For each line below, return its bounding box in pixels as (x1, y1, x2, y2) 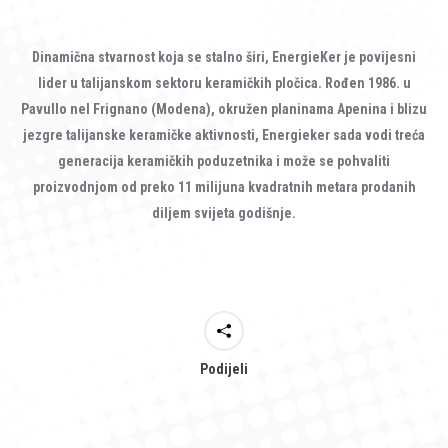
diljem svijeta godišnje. (152, 205, 296, 222)
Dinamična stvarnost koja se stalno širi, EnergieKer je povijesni (32, 49, 416, 66)
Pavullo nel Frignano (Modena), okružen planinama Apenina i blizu (21, 101, 427, 118)
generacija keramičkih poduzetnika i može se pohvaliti (58, 153, 390, 170)
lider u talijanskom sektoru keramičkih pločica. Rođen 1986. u (37, 75, 411, 92)
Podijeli (200, 361, 248, 378)
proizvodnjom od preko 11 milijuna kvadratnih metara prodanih (32, 179, 416, 196)
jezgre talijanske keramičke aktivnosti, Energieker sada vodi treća (23, 127, 425, 144)
